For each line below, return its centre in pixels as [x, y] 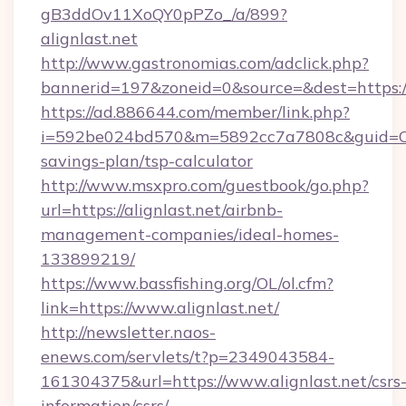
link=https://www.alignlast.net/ [160, 308]
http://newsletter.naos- [128, 332]
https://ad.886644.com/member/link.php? [195, 112]
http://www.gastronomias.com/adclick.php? [205, 63]
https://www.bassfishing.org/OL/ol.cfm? [187, 283]
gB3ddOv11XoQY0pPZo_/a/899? [164, 14]
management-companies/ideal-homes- [190, 234]
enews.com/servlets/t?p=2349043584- [188, 357]
